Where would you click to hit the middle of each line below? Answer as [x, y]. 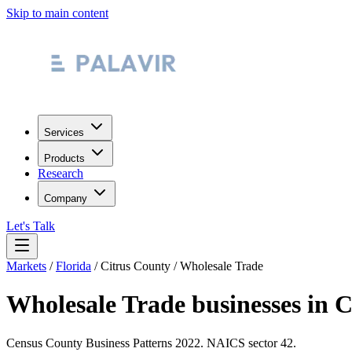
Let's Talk [31, 226]
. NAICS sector [240, 343]
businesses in [260, 304]
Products [64, 158]
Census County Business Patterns [91, 343]
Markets [26, 266]
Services [64, 132]
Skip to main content [57, 13]
